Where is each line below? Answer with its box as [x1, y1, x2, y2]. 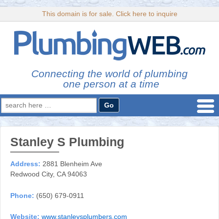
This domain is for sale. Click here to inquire [42, 10, 177, 18]
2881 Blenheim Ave [41, 160, 102, 168]
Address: [10, 160, 41, 168]
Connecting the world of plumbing [31, 68, 188, 79]
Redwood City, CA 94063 [10, 170, 87, 178]
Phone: [10, 191, 34, 199]
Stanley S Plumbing [10, 135, 124, 149]
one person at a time [60, 78, 159, 89]
